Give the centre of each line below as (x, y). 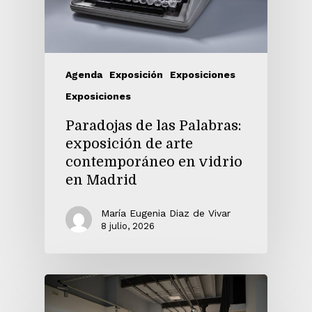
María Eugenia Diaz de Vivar (166, 213)
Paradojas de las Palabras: (154, 125)
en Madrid (101, 180)
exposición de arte (129, 143)
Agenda (84, 74)
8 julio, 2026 (128, 226)
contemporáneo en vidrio (154, 162)
